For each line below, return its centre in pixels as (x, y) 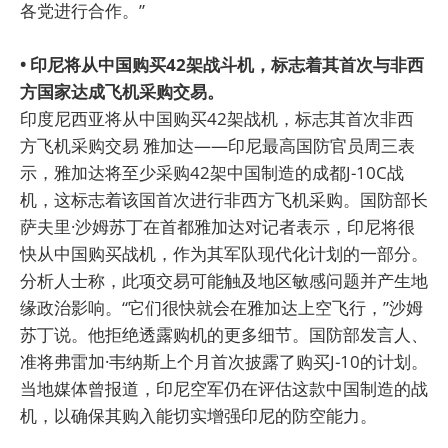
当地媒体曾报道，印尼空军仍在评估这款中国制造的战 (224, 388)
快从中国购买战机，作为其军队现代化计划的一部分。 (224, 253)
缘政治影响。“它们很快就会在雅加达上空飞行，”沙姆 (221, 307)
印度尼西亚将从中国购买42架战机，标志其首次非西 (217, 118)
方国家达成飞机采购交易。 (122, 91)
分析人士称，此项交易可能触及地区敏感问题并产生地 (224, 280)
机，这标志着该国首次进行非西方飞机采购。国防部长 (224, 199)
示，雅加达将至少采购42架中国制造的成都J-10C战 (212, 172)
